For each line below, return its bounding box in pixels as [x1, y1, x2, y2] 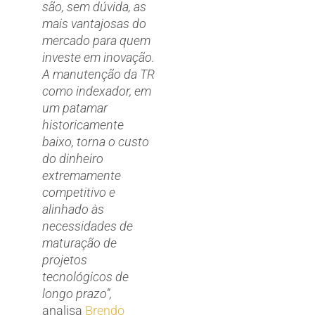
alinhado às [42, 201, 104, 217]
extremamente [42, 167, 121, 183]
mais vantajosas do [42, 15, 146, 31]
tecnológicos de [42, 269, 129, 284]
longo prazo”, [42, 285, 112, 301]
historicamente [42, 117, 124, 132]
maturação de [42, 235, 117, 250]
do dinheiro [42, 150, 103, 166]
